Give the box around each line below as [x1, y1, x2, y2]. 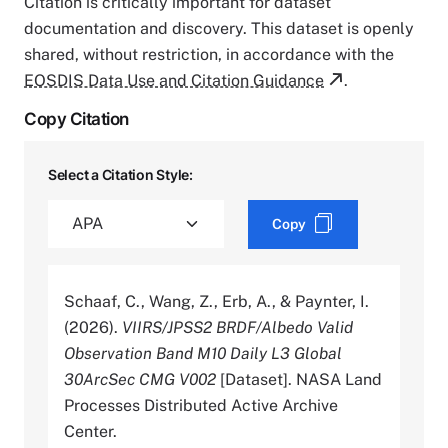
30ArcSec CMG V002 [64, 369, 216, 389]
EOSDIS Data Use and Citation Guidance [24, 70, 324, 90]
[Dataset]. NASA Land [216, 369, 382, 389]
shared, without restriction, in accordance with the [24, 44, 394, 64]
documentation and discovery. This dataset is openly [24, 18, 414, 38]
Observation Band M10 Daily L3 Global [64, 343, 342, 363]
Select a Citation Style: [48, 165, 193, 183]
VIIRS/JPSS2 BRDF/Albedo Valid [122, 317, 353, 337]
